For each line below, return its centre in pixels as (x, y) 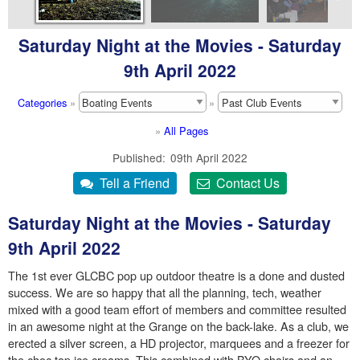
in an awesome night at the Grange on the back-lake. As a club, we (178, 326)
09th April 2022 (209, 158)
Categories (43, 102)
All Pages (186, 130)
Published (137, 158)
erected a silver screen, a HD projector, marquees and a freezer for (179, 343)
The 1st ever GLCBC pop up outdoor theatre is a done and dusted (176, 276)
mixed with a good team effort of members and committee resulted (177, 309)
